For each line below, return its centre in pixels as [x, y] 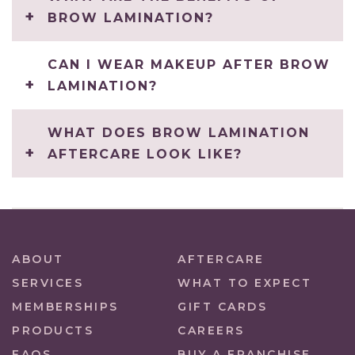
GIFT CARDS [222, 307]
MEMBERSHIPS [65, 307]
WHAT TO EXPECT [244, 283]
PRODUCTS [53, 331]
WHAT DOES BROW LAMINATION [179, 133]
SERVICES [48, 283]
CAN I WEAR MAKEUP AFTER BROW [189, 65]
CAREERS [211, 331]
